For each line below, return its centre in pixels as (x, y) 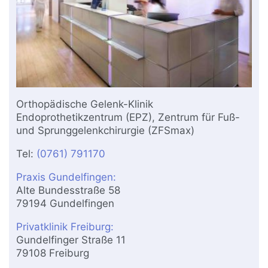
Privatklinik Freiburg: (65, 227)
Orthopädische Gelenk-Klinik (85, 104)
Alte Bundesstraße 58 (68, 191)
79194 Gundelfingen (66, 204)
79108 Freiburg (53, 253)
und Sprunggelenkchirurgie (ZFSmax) (106, 131)
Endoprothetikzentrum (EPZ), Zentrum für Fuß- (128, 118)
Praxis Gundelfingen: (66, 177)
